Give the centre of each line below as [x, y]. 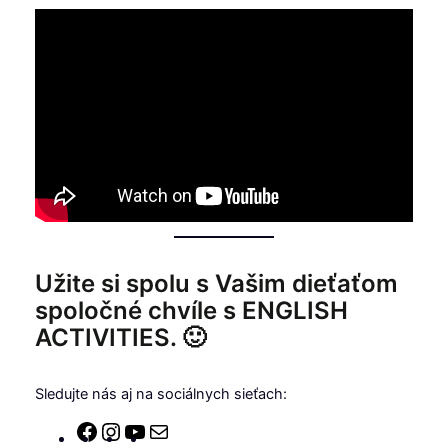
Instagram [156, 430]
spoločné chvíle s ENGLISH [191, 310]
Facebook [131, 430]
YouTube [174, 430]
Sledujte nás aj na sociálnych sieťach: [160, 393]
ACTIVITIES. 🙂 [120, 337]
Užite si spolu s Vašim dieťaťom [216, 283]
